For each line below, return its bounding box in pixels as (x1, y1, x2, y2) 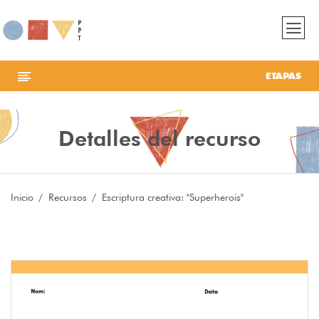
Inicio (11, 192, 33, 204)
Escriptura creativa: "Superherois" (102, 192, 244, 204)
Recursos (48, 192, 87, 204)
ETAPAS (266, 70, 301, 82)
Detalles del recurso (58, 125, 261, 152)
